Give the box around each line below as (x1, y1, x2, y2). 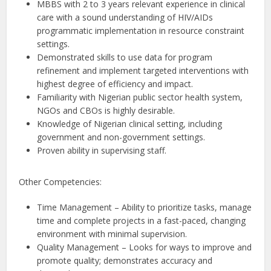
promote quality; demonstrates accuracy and (37, 255, 213, 266)
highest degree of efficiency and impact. (37, 78, 194, 90)
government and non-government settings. (37, 131, 206, 143)
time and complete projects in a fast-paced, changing (37, 215, 246, 226)
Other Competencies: (19, 176, 102, 188)
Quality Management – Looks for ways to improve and (37, 241, 252, 253)
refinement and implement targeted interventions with (37, 65, 249, 76)
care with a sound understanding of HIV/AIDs (37, 11, 214, 23)
